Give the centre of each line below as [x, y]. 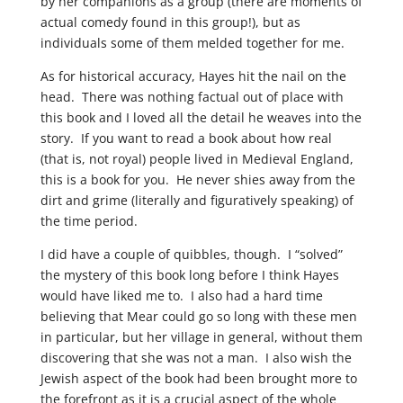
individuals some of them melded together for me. [192, 43]
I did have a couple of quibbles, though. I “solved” [191, 254]
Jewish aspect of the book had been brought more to [198, 378]
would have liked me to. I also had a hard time [181, 296]
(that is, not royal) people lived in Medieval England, [197, 159]
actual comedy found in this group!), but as [170, 22]
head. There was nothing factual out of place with [192, 97]
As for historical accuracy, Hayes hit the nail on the [193, 76]
